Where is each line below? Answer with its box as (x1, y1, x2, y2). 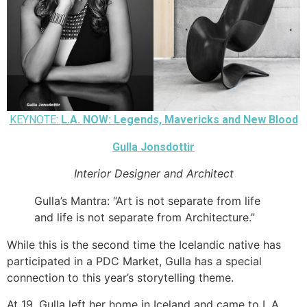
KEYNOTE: (9, 113, 61, 127)
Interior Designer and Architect (73, 167, 234, 181)
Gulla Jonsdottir (112, 140, 195, 153)
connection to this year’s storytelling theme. (7, 271, 234, 285)
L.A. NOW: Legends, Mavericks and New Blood (60, 113, 298, 127)
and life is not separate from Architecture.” (34, 210, 255, 225)
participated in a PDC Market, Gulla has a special (7, 254, 262, 269)
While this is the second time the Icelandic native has (7, 238, 281, 252)
